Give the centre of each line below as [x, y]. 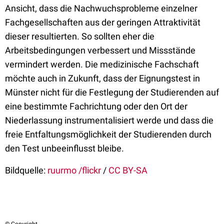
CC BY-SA [128, 170]
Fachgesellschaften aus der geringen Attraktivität [103, 22]
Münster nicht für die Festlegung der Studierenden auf [112, 92]
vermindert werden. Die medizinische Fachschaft [102, 64]
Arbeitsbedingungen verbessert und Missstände [100, 50]
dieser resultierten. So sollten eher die [80, 36]
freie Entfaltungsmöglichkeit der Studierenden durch [108, 134]
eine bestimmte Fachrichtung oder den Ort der [96, 106]
